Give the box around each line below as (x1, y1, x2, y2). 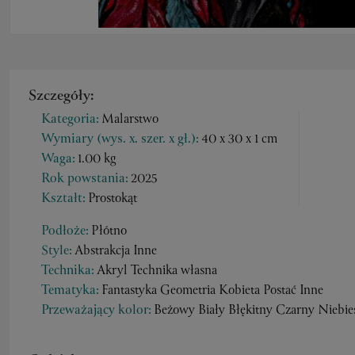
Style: (41, 241, 72, 262)
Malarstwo (101, 109, 158, 130)
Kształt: (41, 189, 86, 210)
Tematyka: (41, 281, 99, 302)
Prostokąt (88, 189, 137, 209)
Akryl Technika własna (97, 261, 217, 281)
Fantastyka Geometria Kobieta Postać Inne (101, 281, 323, 301)
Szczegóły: (29, 85, 94, 109)
